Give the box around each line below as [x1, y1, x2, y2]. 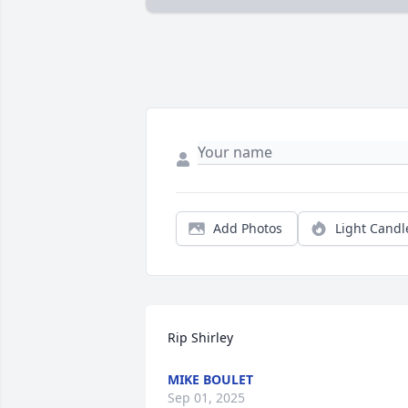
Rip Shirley [168, 329, 233, 347]
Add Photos [213, 219, 282, 238]
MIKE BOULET [168, 371, 253, 389]
